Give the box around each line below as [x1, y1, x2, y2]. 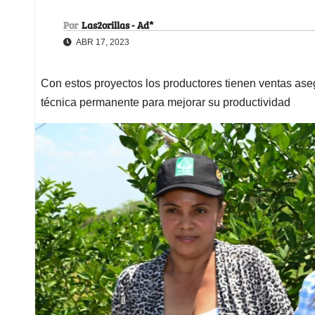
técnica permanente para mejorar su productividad [41, 96, 290, 108]
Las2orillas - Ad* [82, 18, 153, 32]
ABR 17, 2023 [75, 37, 129, 47]
